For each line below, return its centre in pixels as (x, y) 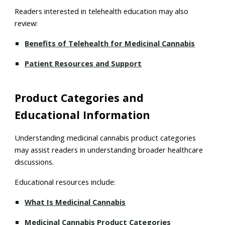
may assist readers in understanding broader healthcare (109, 150)
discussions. (34, 162)
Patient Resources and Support (83, 63)
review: (26, 23)
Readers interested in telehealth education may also (102, 11)
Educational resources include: (65, 182)
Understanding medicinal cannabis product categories (105, 138)
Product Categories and (79, 98)
